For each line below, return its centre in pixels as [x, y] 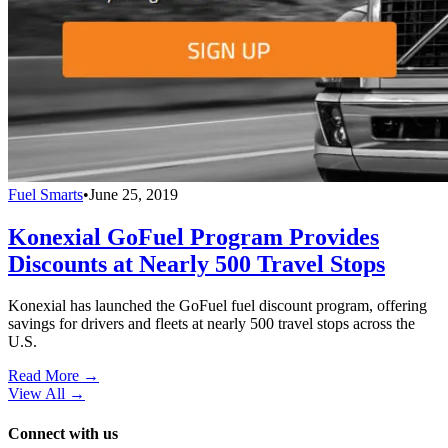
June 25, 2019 [133, 194]
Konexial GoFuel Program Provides [193, 236]
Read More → [53, 376]
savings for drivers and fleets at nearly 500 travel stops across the [211, 324]
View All [36, 394]
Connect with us [63, 433]
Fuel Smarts [45, 194]
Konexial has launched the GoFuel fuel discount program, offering [217, 306]
